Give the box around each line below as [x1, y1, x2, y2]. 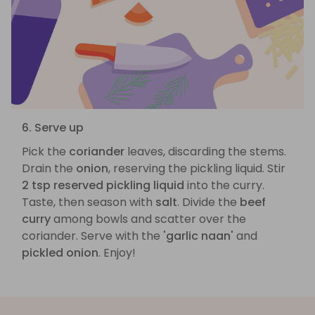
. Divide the [177, 193, 240, 210]
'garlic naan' [163, 227, 233, 244]
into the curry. [184, 176, 264, 193]
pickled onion [22, 244, 98, 261]
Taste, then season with [22, 193, 155, 210]
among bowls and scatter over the [51, 210, 246, 227]
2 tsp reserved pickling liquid [22, 176, 184, 193]
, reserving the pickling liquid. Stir [108, 160, 285, 176]
